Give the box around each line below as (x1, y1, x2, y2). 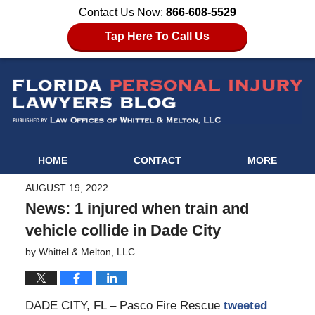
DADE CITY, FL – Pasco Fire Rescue (25, 299, 220, 313)
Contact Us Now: (79, 6, 166, 18)
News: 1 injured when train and (25, 200, 249, 218)
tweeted (219, 299, 267, 313)
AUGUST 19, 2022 (25, 182, 108, 194)
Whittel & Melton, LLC (38, 246, 135, 258)
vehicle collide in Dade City (25, 221, 221, 240)
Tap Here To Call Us (105, 30, 210, 42)
